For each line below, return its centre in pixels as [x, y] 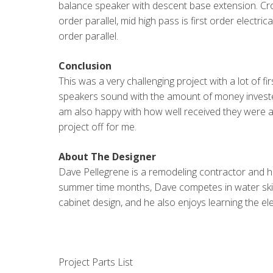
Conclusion [85, 66]
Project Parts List [96, 262]
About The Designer [107, 157]
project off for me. [97, 127]
